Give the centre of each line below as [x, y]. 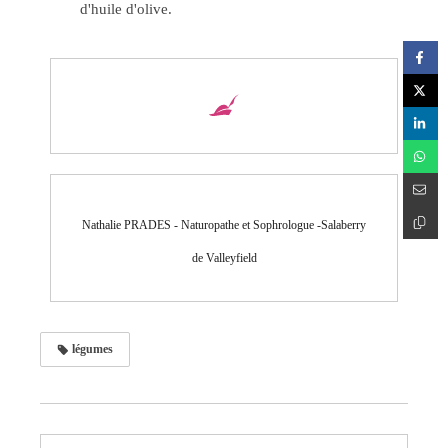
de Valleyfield [224, 257]
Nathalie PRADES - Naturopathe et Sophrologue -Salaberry [224, 224]
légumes [91, 348]
